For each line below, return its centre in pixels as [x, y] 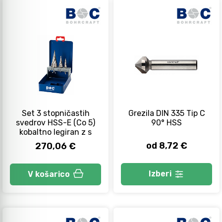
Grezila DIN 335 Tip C [166, 113]
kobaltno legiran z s [55, 132]
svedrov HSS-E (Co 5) [55, 122]
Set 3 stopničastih [55, 113]
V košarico [49, 174]
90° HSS [166, 122]
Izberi [160, 174]
